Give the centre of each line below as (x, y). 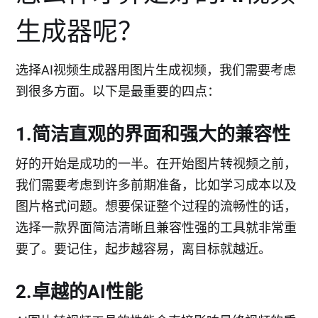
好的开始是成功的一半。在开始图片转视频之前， (157, 164)
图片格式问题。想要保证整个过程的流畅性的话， (157, 206)
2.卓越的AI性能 (79, 292)
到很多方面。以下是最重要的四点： (118, 91)
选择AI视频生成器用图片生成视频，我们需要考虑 (156, 70)
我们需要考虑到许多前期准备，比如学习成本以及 (157, 185)
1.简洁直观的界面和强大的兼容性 (153, 134)
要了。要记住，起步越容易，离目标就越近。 (144, 249)
